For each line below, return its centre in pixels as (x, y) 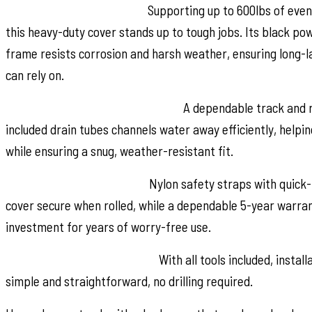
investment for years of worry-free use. (108, 226)
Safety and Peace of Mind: (76, 183)
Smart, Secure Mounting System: (93, 107)
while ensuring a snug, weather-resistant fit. (119, 150)
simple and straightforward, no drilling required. (129, 281)
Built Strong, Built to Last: (75, 10)
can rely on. (35, 75)
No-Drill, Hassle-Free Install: (81, 259)
